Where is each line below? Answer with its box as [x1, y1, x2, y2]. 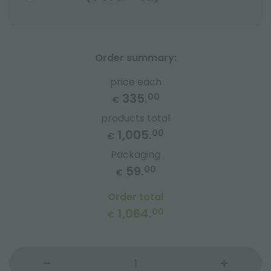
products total [101, 111, 170, 125]
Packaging [111, 148, 160, 162]
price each [109, 75, 162, 89]
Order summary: [94, 51, 177, 65]
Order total [108, 190, 163, 204]
